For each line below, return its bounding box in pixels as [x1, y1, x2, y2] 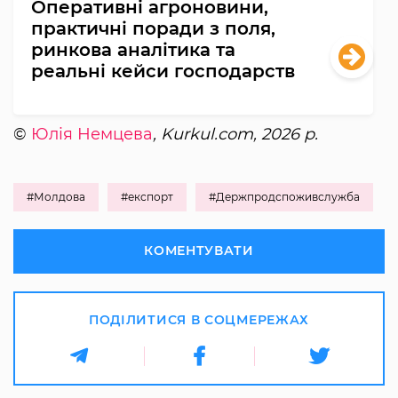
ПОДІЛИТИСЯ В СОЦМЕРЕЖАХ [88, 311, 310, 328]
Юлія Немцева [31, 123, 153, 144]
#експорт [121, 189, 173, 203]
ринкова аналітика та [31, 38, 235, 60]
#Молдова [27, 189, 85, 203]
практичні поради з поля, [31, 17, 275, 39]
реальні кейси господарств [31, 60, 295, 82]
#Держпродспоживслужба [209, 189, 360, 203]
